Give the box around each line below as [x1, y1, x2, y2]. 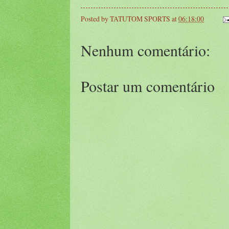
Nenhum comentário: [81, 39, 210, 60]
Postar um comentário [81, 75, 215, 96]
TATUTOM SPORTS [110, 13, 170, 24]
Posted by [81, 13, 110, 24]
